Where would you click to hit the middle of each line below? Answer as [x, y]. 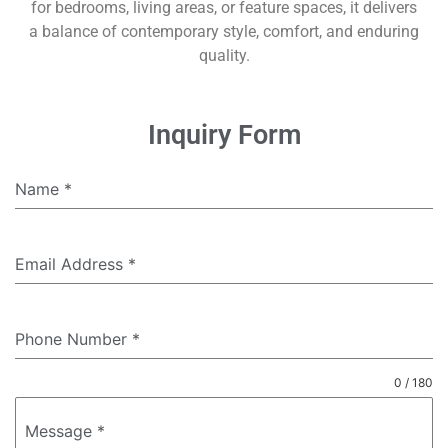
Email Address [71, 264]
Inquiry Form [224, 135]
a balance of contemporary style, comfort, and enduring [224, 31]
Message [61, 431]
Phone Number [73, 339]
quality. [224, 55]
